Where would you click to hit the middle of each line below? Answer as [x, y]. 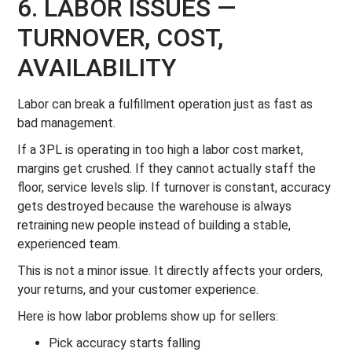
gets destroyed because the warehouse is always [155, 206]
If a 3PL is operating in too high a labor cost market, [161, 150]
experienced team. [69, 244]
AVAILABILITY [97, 68]
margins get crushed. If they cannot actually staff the [167, 169]
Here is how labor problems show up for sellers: [148, 316]
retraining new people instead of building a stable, [154, 225]
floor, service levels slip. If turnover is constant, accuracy [174, 187]
